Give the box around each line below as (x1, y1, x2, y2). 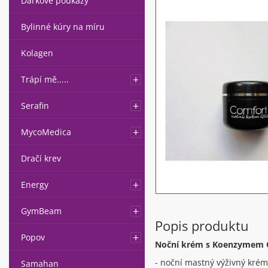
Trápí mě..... (21, 74, 69, 85)
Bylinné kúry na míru (21, 21, 105, 32)
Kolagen (21, 47, 53, 59)
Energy (21, 179, 48, 190)
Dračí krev (21, 153, 61, 164)
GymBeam (21, 205, 62, 217)
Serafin (21, 100, 49, 111)
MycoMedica (21, 126, 71, 138)
